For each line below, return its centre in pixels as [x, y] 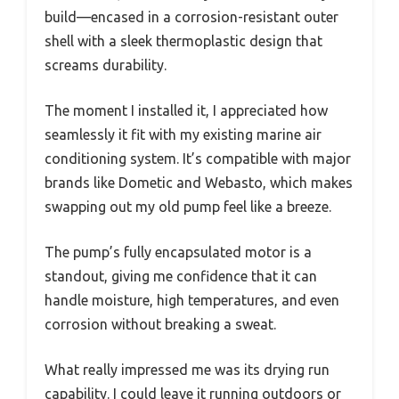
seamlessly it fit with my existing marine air [183, 135]
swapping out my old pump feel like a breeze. [188, 207]
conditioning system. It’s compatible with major [198, 159]
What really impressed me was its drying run [187, 370]
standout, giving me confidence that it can [181, 277]
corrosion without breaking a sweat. [160, 325]
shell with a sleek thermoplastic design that [183, 41]
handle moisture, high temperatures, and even [192, 301]
